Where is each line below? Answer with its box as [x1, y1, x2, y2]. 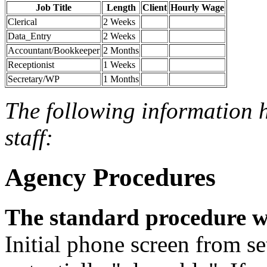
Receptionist [8, 60, 54, 70]
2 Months [103, 45, 139, 56]
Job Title [36, 2, 72, 13]
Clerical [8, 17, 37, 27]
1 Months [103, 74, 139, 85]
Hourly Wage [170, 2, 224, 13]
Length [106, 2, 136, 13]
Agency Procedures [5, 163, 216, 192]
